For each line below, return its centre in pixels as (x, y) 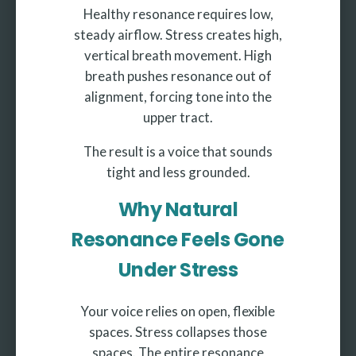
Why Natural (178, 210)
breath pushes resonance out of (178, 76)
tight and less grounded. (178, 172)
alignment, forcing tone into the (178, 97)
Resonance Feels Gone (178, 240)
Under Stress (178, 270)
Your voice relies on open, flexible (178, 311)
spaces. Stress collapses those (178, 332)
